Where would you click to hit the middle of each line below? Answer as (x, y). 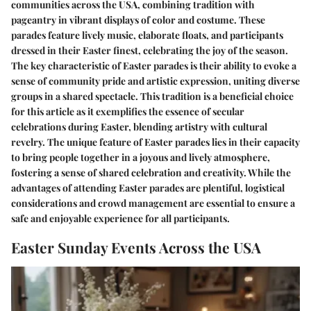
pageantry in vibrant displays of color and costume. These (138, 20)
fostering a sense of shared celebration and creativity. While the (151, 173)
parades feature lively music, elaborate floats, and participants (147, 35)
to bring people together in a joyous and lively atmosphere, (141, 158)
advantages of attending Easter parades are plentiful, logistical (148, 188)
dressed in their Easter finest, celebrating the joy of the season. (150, 51)
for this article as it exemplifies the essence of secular (128, 112)
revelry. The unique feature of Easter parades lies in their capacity (155, 142)
